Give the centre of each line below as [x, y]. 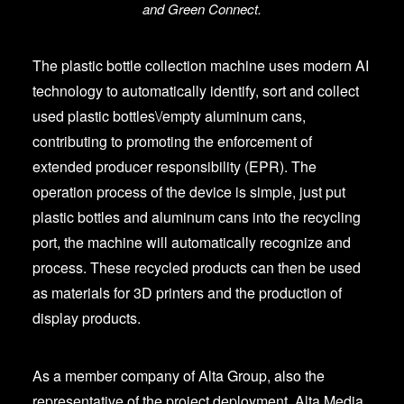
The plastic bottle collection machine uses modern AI [201, 65]
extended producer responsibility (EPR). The [174, 166]
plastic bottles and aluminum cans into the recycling [197, 217]
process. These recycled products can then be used [197, 267]
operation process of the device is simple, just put [189, 192]
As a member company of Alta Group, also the [179, 376]
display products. [87, 318]
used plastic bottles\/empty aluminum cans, [169, 116]
